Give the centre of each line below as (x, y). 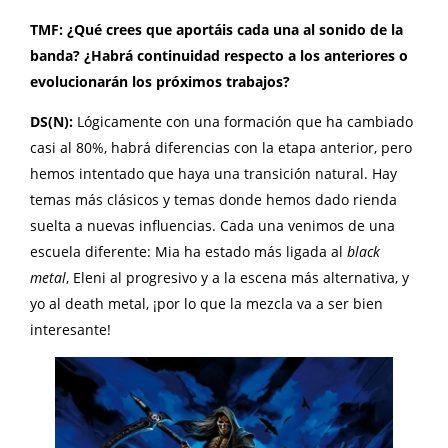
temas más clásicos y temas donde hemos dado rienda (213, 199)
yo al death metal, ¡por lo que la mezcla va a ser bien (206, 303)
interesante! (70, 329)
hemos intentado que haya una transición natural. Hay (213, 173)
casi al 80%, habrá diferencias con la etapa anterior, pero (221, 147)
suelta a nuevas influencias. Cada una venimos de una (212, 225)
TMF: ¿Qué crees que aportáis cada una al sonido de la (216, 29)
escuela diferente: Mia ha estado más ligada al (188, 251)
